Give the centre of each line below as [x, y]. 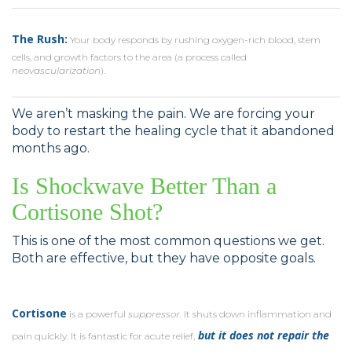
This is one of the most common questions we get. [168, 240]
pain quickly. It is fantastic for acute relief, [103, 335]
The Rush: [40, 38]
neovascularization [56, 70]
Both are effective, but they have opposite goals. [164, 258]
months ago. [51, 148]
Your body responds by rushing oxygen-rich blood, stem [194, 39]
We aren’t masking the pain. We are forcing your [163, 113]
